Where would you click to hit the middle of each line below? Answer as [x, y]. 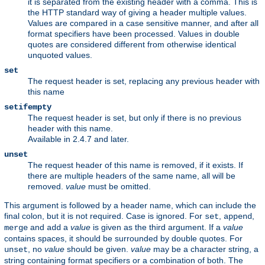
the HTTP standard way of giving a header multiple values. [137, 13]
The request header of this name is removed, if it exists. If [135, 165]
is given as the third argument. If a [157, 227]
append [238, 217]
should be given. [98, 249]
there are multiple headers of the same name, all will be [132, 176]
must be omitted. [118, 187]
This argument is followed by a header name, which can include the [130, 206]
